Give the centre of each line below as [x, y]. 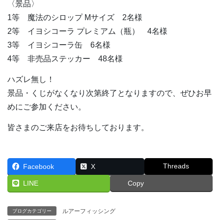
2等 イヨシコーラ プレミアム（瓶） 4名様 [87, 31]
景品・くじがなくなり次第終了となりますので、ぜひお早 [110, 93]
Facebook [39, 166]
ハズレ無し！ [31, 79]
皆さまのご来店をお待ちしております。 [78, 127]
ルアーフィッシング [89, 211]
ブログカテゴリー [32, 211]
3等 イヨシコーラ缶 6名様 [59, 45]
